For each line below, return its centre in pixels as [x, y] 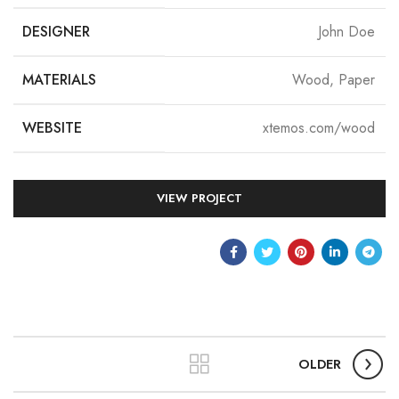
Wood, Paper [334, 80]
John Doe [346, 32]
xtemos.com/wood [319, 128]
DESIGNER [56, 32]
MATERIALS [59, 80]
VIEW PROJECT [199, 198]
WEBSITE [52, 128]
